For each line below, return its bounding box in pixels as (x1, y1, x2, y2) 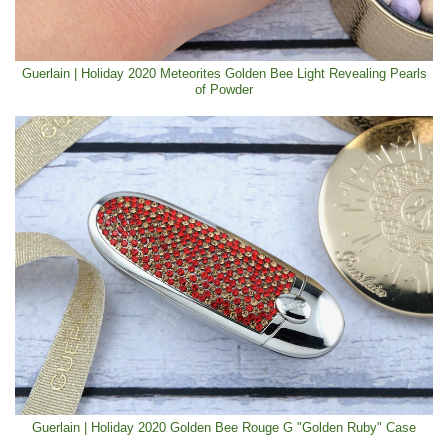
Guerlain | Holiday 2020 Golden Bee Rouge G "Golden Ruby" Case (32, 421, 416, 436)
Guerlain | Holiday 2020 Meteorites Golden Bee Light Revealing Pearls (21, 67, 427, 82)
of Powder (195, 83, 253, 98)
